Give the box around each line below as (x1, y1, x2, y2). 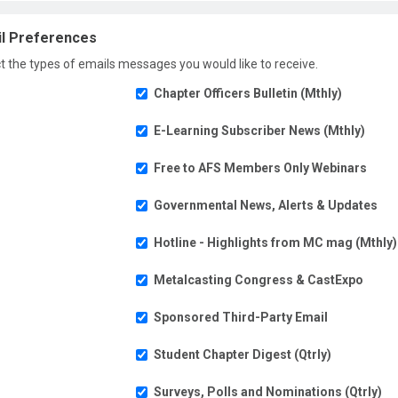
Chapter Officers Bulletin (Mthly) (154, 86, 343, 100)
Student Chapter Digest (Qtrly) (154, 347, 332, 362)
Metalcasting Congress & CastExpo (154, 273, 364, 287)
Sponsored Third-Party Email (154, 310, 329, 324)
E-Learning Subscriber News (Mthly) (154, 123, 366, 138)
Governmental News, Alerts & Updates (154, 198, 378, 212)
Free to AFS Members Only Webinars (154, 161, 368, 175)
